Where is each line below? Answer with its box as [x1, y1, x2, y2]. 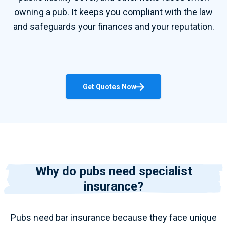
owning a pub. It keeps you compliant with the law [14, 7, 213, 17]
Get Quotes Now [83, 83, 136, 91]
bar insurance [55, 212, 110, 223]
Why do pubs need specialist [35, 164, 192, 178]
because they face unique [110, 212, 217, 223]
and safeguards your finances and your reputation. [13, 21, 214, 32]
